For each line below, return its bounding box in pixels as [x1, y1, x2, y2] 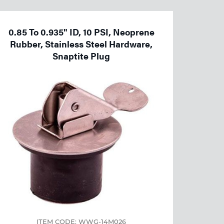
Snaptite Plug [52, 49, 110, 62]
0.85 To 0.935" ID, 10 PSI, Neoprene [8, 25, 154, 38]
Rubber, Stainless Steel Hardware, [10, 37, 153, 50]
